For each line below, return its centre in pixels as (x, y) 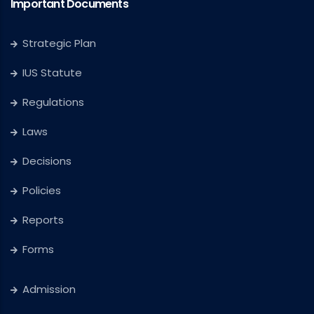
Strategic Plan (59, 43)
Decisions (47, 161)
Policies (42, 191)
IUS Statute (52, 73)
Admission (49, 289)
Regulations (53, 102)
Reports (43, 220)
